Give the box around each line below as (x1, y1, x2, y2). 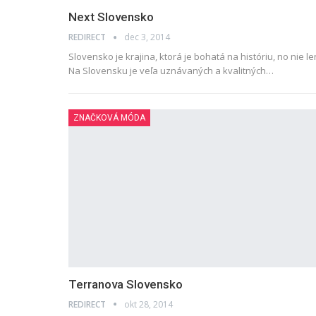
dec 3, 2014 (124, 30, 170, 43)
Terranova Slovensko (68, 276, 183, 291)
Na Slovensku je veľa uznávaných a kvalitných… (68, 63, 274, 77)
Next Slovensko (68, 9, 154, 24)
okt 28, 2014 (124, 298, 173, 310)
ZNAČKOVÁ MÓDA (73, 112, 145, 123)
